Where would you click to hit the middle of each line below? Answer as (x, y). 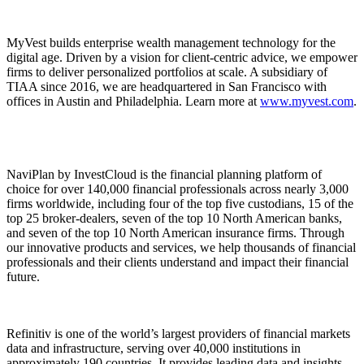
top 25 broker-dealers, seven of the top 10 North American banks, (174, 219)
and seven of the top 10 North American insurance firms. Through (175, 233)
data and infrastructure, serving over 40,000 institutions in (154, 349)
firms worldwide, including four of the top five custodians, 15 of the (180, 204)
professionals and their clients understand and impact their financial (178, 262)
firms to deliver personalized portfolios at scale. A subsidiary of (167, 72)
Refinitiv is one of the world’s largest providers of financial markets (178, 334)
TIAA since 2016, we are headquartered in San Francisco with (167, 87)
